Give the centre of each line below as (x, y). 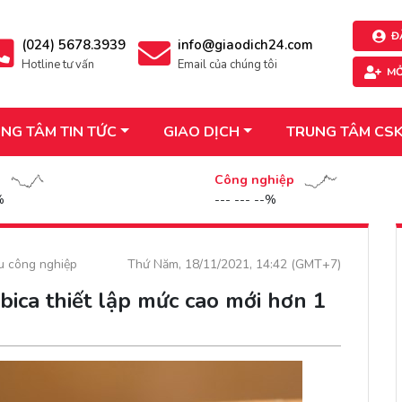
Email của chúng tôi (228, 64)
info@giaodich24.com (246, 44)
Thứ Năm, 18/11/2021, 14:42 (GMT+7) (235, 264)
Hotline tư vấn (58, 64)
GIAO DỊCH (201, 132)
